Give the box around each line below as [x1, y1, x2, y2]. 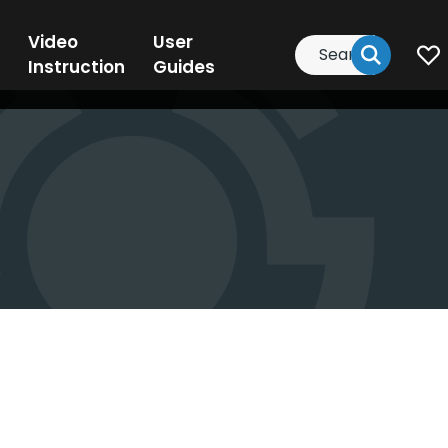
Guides [152, 54, 215, 79]
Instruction [27, 54, 125, 79]
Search [294, 34, 356, 59]
